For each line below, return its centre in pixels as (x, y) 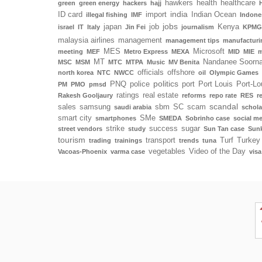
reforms (194, 95)
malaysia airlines (86, 40)
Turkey (249, 140)
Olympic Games (234, 72)
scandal (224, 106)
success (163, 128)
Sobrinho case (208, 118)
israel (66, 27)
